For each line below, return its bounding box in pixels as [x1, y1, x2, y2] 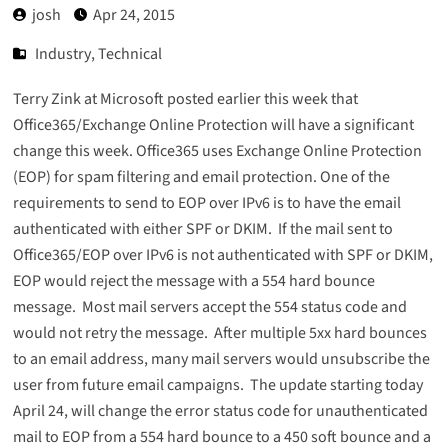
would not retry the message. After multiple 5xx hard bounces [12, 321, 427, 344]
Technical [98, 42, 163, 65]
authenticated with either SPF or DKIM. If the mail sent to [12, 217, 393, 240]
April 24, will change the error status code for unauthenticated [12, 399, 428, 422]
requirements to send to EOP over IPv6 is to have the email [12, 191, 401, 214]
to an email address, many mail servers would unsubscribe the [12, 347, 430, 370]
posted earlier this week [166, 87, 328, 110]
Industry [35, 42, 92, 65]
